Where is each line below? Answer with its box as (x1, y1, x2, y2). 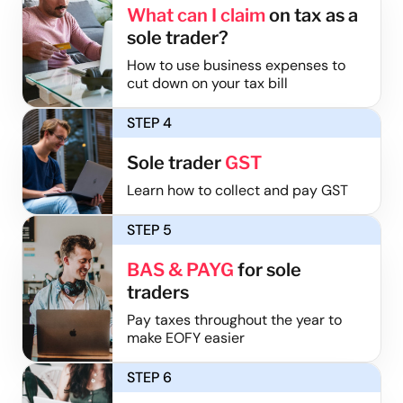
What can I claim (126, 4, 265, 26)
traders (126, 281, 189, 303)
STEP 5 (126, 219, 172, 239)
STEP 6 (126, 367, 172, 387)
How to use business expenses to (126, 55, 345, 75)
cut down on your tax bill (126, 73, 288, 93)
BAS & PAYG (126, 258, 234, 281)
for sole (233, 258, 301, 281)
